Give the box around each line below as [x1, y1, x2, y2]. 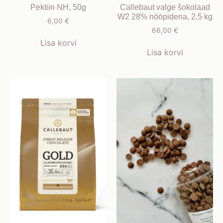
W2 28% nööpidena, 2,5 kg [117, 12, 213, 21]
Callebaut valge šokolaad [119, 2, 210, 11]
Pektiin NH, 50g [30, 2, 86, 11]
